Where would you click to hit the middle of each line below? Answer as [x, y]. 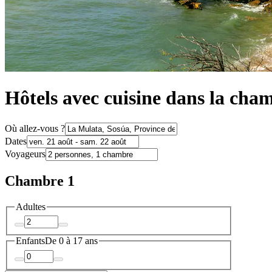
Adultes [31, 206]
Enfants [30, 241]
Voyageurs [25, 154]
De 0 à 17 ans [71, 241]
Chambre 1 [40, 181]
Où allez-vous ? [35, 128]
